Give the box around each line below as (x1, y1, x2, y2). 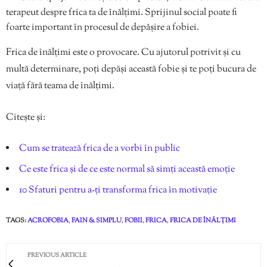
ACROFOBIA (27, 215, 69, 225)
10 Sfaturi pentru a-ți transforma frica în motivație (19, 183, 217, 197)
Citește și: (6, 110, 45, 125)
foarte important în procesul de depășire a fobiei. (6, 20, 199, 35)
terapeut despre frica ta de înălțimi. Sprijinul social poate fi (6, 5, 237, 20)
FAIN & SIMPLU (72, 215, 122, 225)
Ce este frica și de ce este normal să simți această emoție (19, 162, 235, 176)
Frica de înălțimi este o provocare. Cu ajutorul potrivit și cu (6, 45, 241, 60)
